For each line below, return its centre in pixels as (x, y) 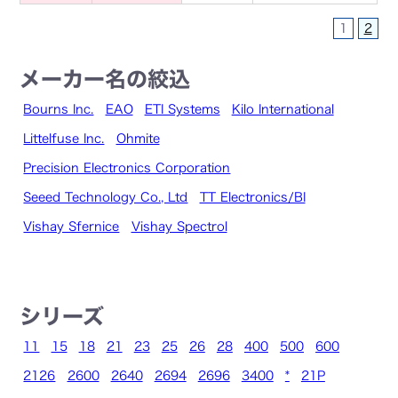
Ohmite (138, 139)
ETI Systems (182, 110)
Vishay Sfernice (72, 227)
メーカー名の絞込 (105, 79)
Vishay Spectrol (179, 227)
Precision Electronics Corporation (127, 168)
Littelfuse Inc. (64, 139)
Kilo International (283, 110)
